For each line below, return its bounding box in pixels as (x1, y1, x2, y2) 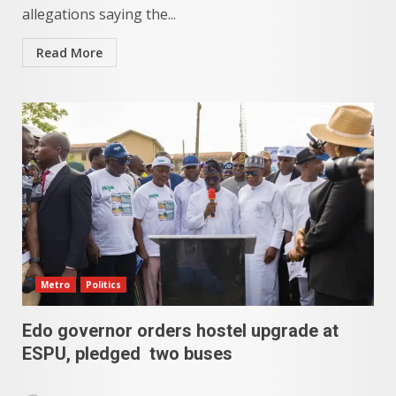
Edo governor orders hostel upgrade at (22, 320, 343, 341)
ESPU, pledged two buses (22, 343, 232, 364)
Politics (85, 278, 122, 291)
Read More (36, 44, 103, 61)
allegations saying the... (22, 4, 176, 24)
